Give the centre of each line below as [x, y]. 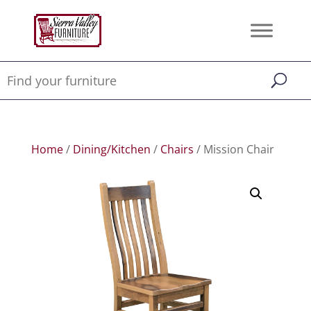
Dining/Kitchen [111, 149]
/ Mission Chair [234, 149]
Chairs [177, 149]
